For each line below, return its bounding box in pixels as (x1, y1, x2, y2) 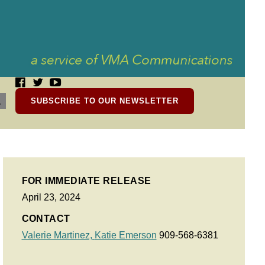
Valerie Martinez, (21, 230, 95, 240)
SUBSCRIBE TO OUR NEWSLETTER (31, 96, 179, 105)
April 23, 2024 (21, 192, 80, 202)
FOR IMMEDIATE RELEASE (21, 176, 151, 186)
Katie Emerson (94, 230, 157, 240)
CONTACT (21, 214, 70, 224)
